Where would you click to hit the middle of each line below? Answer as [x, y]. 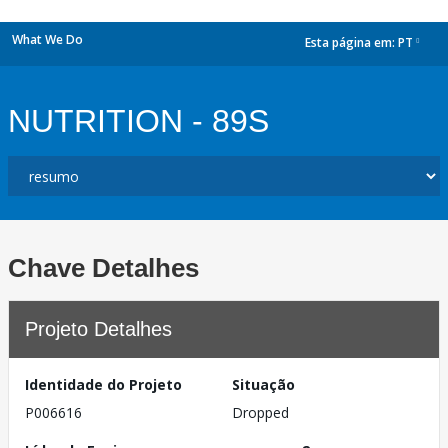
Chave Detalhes [103, 268]
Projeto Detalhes [98, 329]
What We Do [47, 39]
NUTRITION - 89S [138, 121]
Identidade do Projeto [103, 384]
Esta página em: [351, 43]
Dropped [260, 412]
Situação [263, 384]
